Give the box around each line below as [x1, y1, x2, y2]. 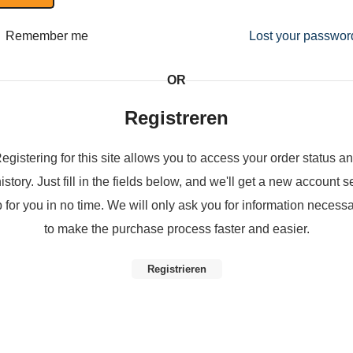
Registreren [124, 107, 229, 128]
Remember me [6, 29, 88, 43]
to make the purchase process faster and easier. [43, 222, 310, 236]
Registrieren [147, 263, 206, 275]
